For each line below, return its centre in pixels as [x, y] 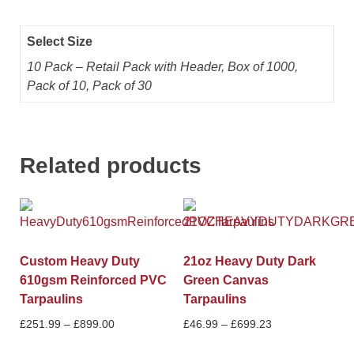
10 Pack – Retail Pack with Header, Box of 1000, [162, 67]
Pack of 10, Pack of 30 [89, 86]
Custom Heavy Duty [80, 261]
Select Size [60, 42]
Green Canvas [226, 280]
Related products [111, 166]
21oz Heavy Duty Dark [249, 261]
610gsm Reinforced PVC [93, 280]
